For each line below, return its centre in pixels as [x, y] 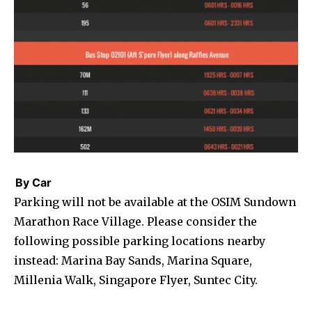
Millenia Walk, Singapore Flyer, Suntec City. [136, 280]
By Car [33, 182]
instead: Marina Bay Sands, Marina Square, [133, 260]
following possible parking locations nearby [140, 241]
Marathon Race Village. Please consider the [135, 221]
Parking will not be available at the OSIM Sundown [155, 202]
